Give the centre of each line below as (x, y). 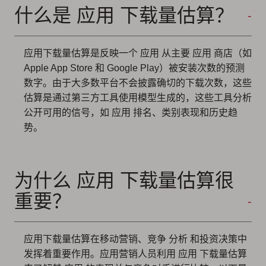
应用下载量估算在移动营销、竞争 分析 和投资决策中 (135, 239)
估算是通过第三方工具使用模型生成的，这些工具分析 (138, 97)
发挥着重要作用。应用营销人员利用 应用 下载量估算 (135, 254)
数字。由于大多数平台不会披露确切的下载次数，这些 (138, 83)
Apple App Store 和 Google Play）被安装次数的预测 (134, 68)
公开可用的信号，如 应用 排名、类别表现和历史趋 (131, 112)
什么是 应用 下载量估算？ (124, 15)
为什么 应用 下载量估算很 (124, 180)
